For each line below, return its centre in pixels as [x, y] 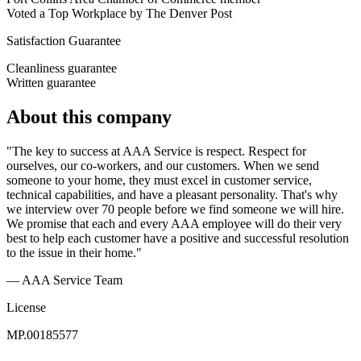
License [26, 308]
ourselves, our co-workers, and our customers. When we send [163, 166]
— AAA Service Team [64, 280]
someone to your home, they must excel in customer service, [159, 180]
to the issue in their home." [74, 253]
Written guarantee [51, 83]
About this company [89, 117]
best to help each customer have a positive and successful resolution [178, 239]
